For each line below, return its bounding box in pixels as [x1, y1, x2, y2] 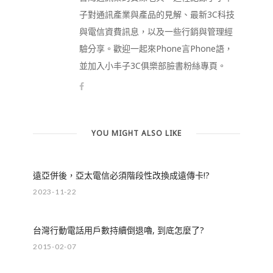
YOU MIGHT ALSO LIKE [91, 128, 182, 139]
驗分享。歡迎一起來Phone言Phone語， [79, 43, 233, 55]
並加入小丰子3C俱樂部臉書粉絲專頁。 [79, 60, 226, 72]
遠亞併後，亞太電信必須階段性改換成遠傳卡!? [33, 169, 210, 182]
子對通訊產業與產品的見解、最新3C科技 [79, 9, 235, 21]
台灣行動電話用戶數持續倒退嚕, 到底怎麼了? [33, 224, 204, 236]
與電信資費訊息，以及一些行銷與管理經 [79, 26, 233, 38]
